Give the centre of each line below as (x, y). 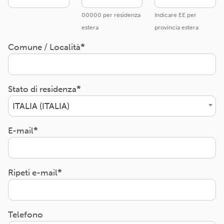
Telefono (25, 214)
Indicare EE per (176, 15)
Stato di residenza (42, 89)
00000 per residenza (111, 15)
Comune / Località (44, 47)
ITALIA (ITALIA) (41, 106)
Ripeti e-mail (33, 172)
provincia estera (177, 27)
